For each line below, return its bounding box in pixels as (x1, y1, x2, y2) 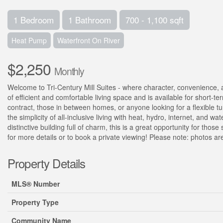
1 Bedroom (13, 13, 54, 26)
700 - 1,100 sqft (125, 13, 184, 26)
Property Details (7, 154, 86, 172)
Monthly (54, 64, 85, 78)
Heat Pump (11, 35, 47, 45)
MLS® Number (11, 179, 60, 189)
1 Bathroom (68, 13, 111, 26)
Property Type (11, 197, 59, 207)
